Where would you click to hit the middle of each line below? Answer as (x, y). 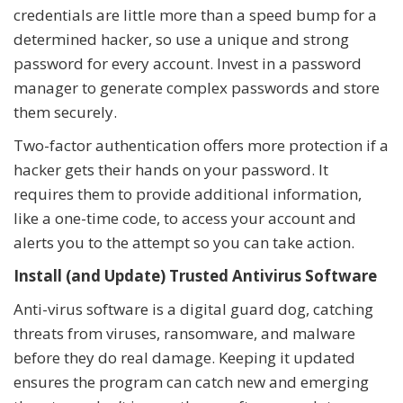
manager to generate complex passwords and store (197, 87)
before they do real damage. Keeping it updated (184, 357)
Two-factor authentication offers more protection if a (201, 145)
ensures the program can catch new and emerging (191, 381)
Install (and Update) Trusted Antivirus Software (195, 275)
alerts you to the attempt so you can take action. (184, 242)
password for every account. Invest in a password (188, 63)
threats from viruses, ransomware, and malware (184, 333)
